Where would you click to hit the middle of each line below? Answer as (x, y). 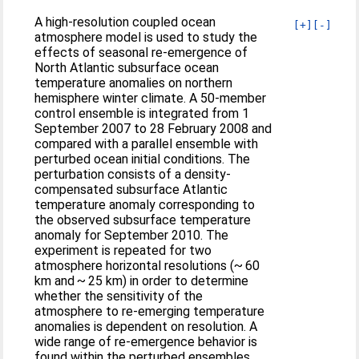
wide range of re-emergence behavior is (146, 342)
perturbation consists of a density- (133, 174)
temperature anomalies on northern (134, 83)
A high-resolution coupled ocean (125, 22)
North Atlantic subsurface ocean (127, 68)
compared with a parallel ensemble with (147, 144)
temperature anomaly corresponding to (145, 205)
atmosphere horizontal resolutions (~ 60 (147, 266)
